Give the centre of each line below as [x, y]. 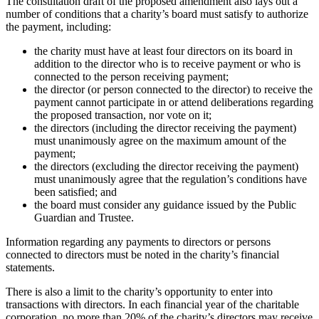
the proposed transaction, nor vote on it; [123, 115]
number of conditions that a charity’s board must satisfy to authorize [157, 14]
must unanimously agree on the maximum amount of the [160, 140]
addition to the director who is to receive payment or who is [167, 63]
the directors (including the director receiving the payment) [165, 127]
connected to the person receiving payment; [131, 76]
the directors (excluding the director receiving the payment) [166, 166]
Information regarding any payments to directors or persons [138, 241]
